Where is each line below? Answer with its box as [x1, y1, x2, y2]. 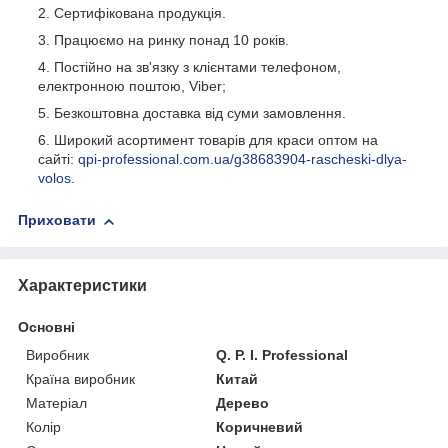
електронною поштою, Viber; [38, 78, 226, 95]
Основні [18, 318, 75, 335]
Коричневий [216, 418, 304, 435]
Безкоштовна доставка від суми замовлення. [54, 105, 346, 122]
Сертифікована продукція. [54, 5, 226, 22]
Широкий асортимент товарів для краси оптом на [54, 132, 378, 149]
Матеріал [26, 394, 87, 411]
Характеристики [18, 276, 147, 294]
